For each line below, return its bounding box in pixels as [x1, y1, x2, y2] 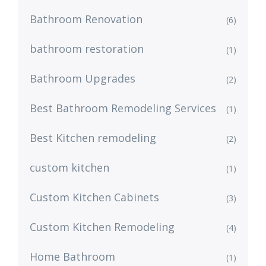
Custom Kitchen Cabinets [30, 190, 159, 204]
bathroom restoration [30, 42, 144, 56]
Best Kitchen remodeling [30, 131, 156, 145]
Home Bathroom [30, 249, 115, 264]
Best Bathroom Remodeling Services [30, 101, 216, 115]
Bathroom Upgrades [30, 71, 135, 85]
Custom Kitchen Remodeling [30, 220, 175, 234]
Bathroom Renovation [30, 12, 142, 26]
